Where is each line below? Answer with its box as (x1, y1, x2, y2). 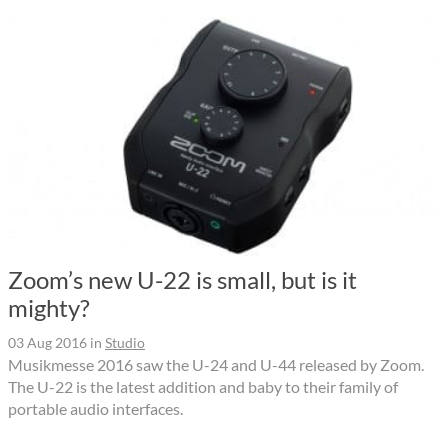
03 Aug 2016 (8, 334, 87, 352)
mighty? (8, 293, 90, 323)
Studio (105, 334, 145, 352)
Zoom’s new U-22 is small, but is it (8, 265, 357, 295)
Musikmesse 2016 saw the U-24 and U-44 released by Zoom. (8, 355, 424, 375)
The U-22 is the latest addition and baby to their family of (8, 377, 398, 397)
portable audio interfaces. (8, 399, 183, 419)
